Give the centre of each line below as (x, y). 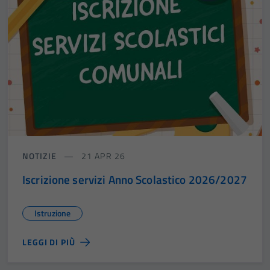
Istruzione (52, 213)
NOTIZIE (39, 156)
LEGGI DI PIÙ (49, 242)
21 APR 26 (102, 156)
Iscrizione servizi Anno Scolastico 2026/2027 (135, 180)
